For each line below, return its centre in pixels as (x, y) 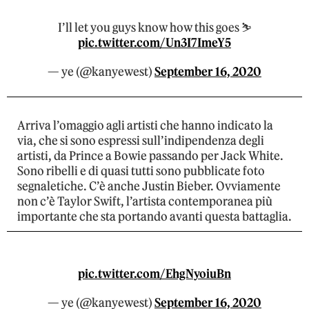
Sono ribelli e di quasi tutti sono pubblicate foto (141, 171)
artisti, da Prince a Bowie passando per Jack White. (150, 156)
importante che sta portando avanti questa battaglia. (154, 217)
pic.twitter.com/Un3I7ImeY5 (154, 43)
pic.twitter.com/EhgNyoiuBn (154, 274)
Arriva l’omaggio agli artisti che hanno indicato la (145, 126)
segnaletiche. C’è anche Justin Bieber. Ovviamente (149, 187)
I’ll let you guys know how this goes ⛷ (154, 28)
